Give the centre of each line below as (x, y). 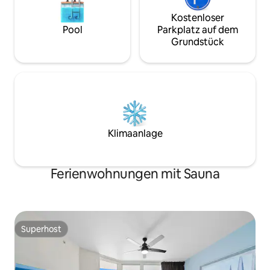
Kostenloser (198, 17)
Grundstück (198, 42)
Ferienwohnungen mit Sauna (135, 174)
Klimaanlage (135, 133)
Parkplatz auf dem (198, 30)
